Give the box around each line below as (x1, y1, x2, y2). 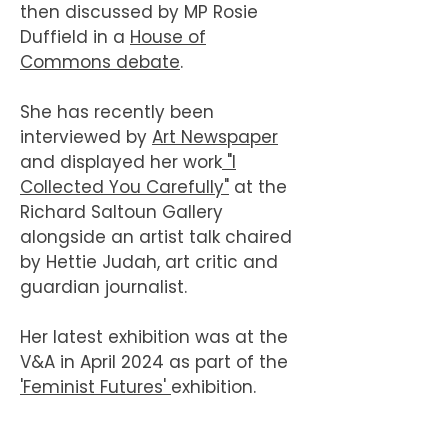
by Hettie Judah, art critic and (20, 250, 278, 274)
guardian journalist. (20, 275, 187, 299)
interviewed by (20, 125, 152, 149)
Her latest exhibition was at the (20, 325, 288, 349)
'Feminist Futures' (20, 375, 171, 399)
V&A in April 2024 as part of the (20, 350, 288, 374)
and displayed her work (20, 150, 222, 174)
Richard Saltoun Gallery (20, 200, 223, 224)
